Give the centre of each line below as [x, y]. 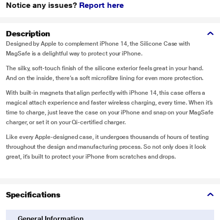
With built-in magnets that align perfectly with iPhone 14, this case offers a [106, 93]
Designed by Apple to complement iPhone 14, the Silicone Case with [98, 44]
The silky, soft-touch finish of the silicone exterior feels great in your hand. [105, 68]
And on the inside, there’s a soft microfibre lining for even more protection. [105, 78]
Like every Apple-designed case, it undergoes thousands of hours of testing [107, 137]
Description [28, 34]
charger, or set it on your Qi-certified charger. [66, 122]
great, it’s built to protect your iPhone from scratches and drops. [91, 157]
